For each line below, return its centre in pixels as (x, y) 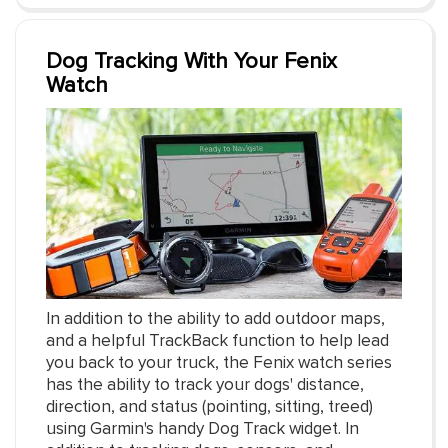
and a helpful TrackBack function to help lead (217, 342)
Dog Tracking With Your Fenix (191, 62)
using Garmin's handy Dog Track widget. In (202, 430)
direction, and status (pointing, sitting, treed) (209, 408)
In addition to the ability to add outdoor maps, (215, 320)
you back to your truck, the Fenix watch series (219, 364)
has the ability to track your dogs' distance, (205, 386)
